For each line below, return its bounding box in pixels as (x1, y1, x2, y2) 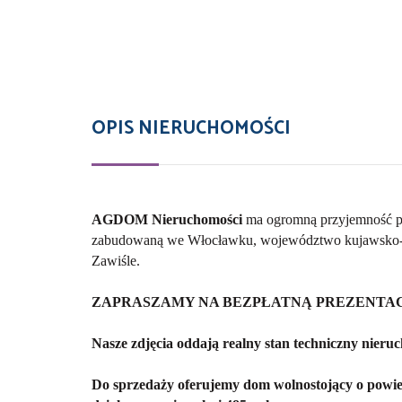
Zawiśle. (92, 252, 140, 268)
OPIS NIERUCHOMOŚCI (92, 112, 291, 144)
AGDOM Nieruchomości (92, 211, 246, 227)
